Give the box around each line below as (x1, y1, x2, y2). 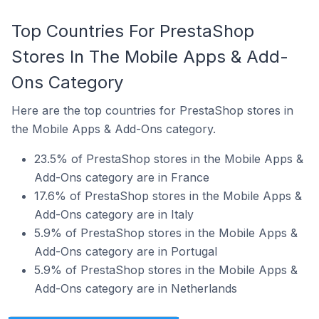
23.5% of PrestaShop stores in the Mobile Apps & (34, 152, 303, 166)
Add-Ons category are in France (34, 170, 209, 184)
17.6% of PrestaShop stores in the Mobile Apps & (34, 189, 302, 203)
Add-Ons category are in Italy (34, 207, 194, 221)
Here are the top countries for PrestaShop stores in (11, 103, 293, 117)
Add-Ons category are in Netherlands (34, 281, 237, 296)
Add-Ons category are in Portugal (34, 244, 217, 258)
